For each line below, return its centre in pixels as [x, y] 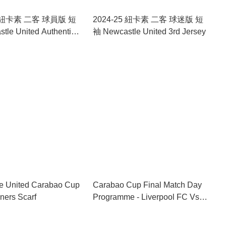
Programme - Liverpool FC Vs [146, 197]
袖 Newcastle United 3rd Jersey [149, 31]
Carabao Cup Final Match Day [147, 185]
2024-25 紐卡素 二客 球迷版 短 [148, 19]
